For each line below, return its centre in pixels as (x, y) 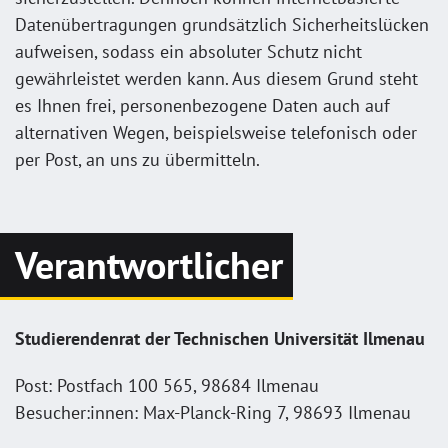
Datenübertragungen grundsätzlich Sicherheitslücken (222, 24)
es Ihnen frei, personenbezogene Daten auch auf (202, 105)
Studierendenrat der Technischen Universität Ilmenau (220, 338)
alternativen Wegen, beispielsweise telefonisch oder (216, 132)
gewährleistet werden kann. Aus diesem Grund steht (216, 78)
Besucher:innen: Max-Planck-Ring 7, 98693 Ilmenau (213, 412)
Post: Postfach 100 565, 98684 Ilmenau (167, 385)
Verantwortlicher (149, 264)
